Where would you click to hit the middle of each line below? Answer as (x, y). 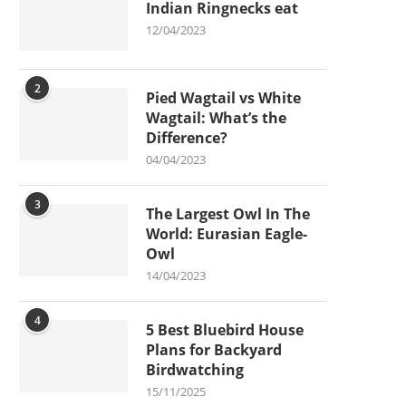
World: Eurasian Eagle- (227, 233)
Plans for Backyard (214, 349)
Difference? (187, 137)
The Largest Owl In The (228, 213)
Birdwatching (195, 369)
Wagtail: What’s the (216, 117)
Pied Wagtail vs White (223, 97)
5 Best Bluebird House (225, 329)
